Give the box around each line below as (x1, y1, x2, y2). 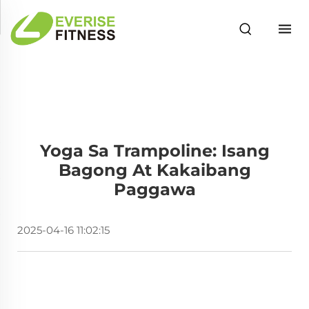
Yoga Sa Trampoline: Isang (39, 141, 270, 161)
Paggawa (113, 179, 196, 199)
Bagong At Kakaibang (58, 160, 251, 180)
